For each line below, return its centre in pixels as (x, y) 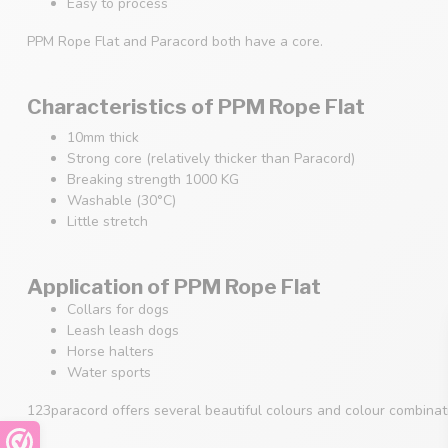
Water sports (109, 373)
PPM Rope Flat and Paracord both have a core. (175, 42)
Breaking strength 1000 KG (153, 180)
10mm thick (103, 138)
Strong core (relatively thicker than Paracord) (211, 159)
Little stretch (107, 222)
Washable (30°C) (121, 201)
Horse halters (110, 352)
